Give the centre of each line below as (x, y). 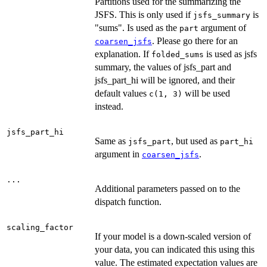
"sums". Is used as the (137, 27)
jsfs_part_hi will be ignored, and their (165, 80)
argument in (118, 154)
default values (122, 93)
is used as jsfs (230, 54)
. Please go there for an (195, 41)
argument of (222, 27)
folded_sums (178, 54)
